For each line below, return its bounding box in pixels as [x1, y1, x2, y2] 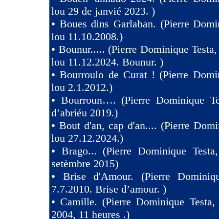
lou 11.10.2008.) [51, 30, 123, 43]
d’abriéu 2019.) [51, 107, 118, 119]
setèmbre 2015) [51, 157, 118, 170]
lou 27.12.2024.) [51, 132, 123, 144]
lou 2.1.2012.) [51, 81, 112, 93]
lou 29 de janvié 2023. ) [51, 5, 155, 17]
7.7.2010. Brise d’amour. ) [51, 183, 166, 195]
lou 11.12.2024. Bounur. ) [51, 56, 163, 68]
